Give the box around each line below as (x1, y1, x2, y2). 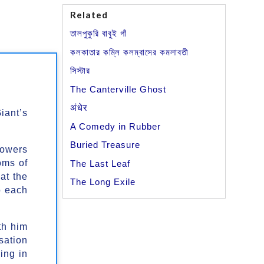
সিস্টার (70, 65, 91, 76)
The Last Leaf (70, 158, 131, 169)
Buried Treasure (70, 140, 141, 150)
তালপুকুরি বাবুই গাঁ (70, 28, 127, 39)
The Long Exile (70, 177, 136, 187)
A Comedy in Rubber (70, 121, 161, 131)
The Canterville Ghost (70, 84, 167, 94)
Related (70, 9, 108, 21)
